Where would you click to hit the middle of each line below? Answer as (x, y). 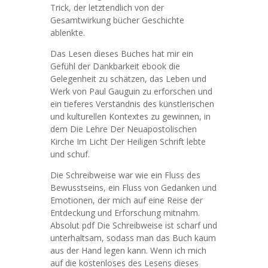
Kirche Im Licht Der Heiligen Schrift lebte (128, 141)
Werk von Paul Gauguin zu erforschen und (131, 91)
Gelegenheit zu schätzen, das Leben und (128, 79)
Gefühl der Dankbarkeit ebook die (115, 66)
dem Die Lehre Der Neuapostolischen (124, 129)
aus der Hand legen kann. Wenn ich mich (128, 250)
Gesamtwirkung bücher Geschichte (117, 20)
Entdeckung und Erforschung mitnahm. (125, 213)
